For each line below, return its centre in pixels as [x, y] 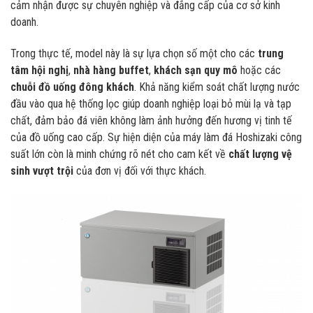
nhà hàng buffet [111, 71]
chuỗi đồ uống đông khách [72, 87]
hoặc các [259, 71]
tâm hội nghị [39, 71]
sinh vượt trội [42, 171]
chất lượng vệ [260, 154]
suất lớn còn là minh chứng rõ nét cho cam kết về [119, 154]
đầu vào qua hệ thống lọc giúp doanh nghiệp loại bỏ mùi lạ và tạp [151, 104]
